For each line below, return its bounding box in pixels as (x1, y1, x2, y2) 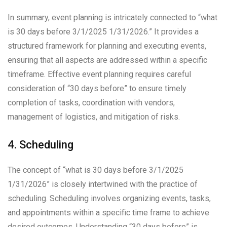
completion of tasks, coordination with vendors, (8, 98, 175, 108)
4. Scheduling (8, 138, 73, 152)
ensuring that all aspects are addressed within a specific (8, 55, 207, 65)
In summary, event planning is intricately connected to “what (8, 13, 217, 23)
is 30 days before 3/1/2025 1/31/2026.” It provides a (8, 27, 199, 37)
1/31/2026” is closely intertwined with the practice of (8, 179, 198, 190)
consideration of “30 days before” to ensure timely (8, 84, 186, 94)
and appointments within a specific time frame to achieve (8, 208, 209, 218)
